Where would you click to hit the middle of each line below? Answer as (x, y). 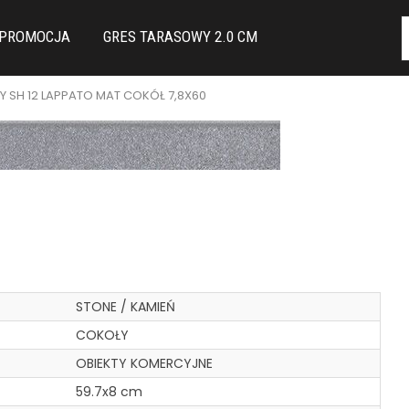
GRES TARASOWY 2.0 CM (180, 37)
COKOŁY (103, 335)
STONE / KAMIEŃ (126, 307)
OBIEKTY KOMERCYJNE (145, 363)
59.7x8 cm (110, 392)
